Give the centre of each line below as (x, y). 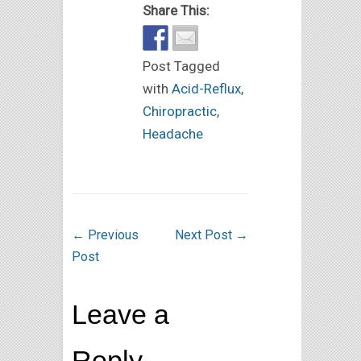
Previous (112, 234)
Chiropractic (180, 111)
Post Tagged (181, 66)
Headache (173, 133)
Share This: (176, 10)
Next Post (205, 234)
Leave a (120, 314)
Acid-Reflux (206, 88)
